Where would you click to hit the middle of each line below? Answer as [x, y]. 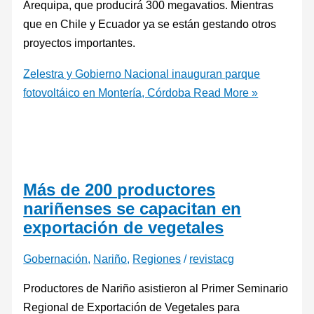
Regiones [157, 259]
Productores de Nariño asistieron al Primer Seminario [156, 288]
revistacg [212, 259]
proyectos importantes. [84, 43]
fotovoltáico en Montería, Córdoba [107, 92]
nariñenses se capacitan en [132, 209]
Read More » [225, 92]
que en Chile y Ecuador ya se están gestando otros [150, 24]
